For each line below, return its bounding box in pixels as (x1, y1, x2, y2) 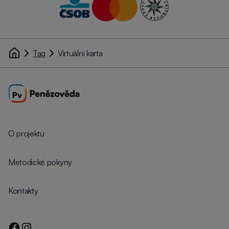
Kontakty (8, 186, 38, 196)
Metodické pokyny (8, 157, 72, 167)
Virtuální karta (62, 48, 103, 58)
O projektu (8, 128, 44, 139)
